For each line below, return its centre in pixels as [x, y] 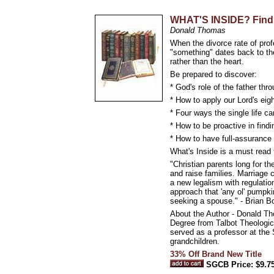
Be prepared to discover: [213, 74]
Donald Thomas [198, 30]
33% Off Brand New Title [216, 254]
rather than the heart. [207, 61]
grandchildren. [195, 241]
